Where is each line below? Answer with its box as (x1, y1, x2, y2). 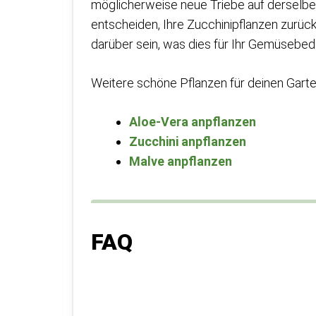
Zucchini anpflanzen (129, 134, 246, 150)
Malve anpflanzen (129, 154, 232, 169)
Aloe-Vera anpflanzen (129, 114, 256, 130)
